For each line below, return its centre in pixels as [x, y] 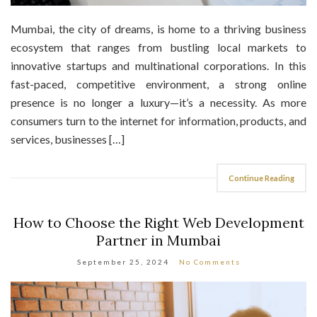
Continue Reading [261, 178]
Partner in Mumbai [158, 240]
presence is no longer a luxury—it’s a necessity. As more [158, 102]
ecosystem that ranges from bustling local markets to [158, 47]
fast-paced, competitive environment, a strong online [158, 83]
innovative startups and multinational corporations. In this [158, 65]
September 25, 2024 [123, 261]
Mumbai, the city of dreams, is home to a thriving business [158, 28]
